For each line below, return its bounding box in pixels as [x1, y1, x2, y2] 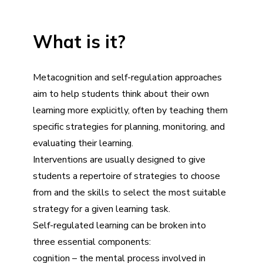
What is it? [33, 31, 126, 53]
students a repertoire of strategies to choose [33, 170, 220, 183]
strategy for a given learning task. [33, 203, 170, 215]
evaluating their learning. [33, 137, 133, 150]
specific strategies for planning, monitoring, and [33, 120, 225, 133]
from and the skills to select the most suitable [33, 186, 226, 199]
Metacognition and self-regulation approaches [33, 71, 222, 84]
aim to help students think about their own [33, 87, 209, 100]
